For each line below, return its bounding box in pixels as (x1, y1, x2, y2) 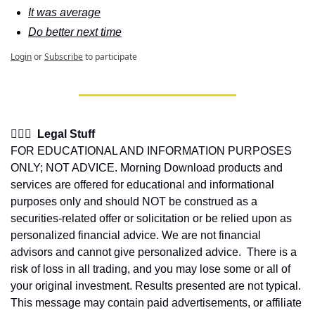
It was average (28, 6, 101, 18)
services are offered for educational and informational (11, 179, 274, 191)
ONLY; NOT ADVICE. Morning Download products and (11, 162, 283, 174)
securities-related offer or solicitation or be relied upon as (11, 212, 292, 224)
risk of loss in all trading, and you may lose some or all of (11, 263, 290, 275)
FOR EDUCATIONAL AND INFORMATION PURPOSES (11, 145, 292, 157)
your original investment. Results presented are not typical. (11, 280, 304, 292)
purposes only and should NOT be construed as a (11, 195, 257, 207)
